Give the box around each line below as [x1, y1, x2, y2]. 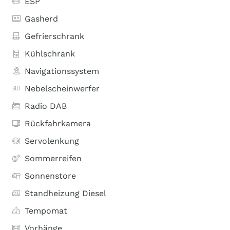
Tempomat [25, 206, 67, 216]
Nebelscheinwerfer [25, 84, 100, 93]
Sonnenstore [25, 171, 76, 181]
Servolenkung [25, 136, 79, 146]
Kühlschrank [25, 49, 75, 59]
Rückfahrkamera [25, 119, 91, 128]
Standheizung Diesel [25, 188, 106, 198]
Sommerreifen [25, 154, 82, 163]
